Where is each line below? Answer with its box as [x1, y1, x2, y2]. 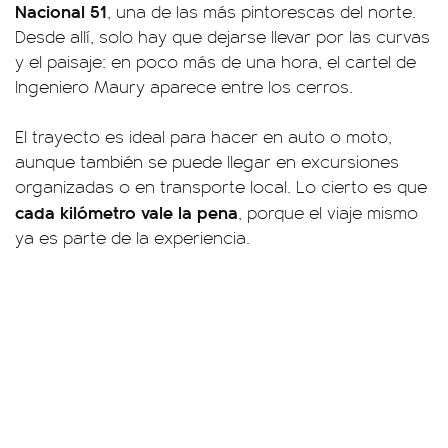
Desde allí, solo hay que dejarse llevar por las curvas [15, 24, 430, 48]
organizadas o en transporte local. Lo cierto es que [15, 174, 427, 198]
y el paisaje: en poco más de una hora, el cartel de [15, 49, 416, 73]
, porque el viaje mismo [238, 200, 418, 224]
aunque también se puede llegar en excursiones [15, 149, 399, 173]
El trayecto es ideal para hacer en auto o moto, [15, 124, 392, 148]
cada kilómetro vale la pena [15, 199, 238, 224]
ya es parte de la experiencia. [15, 225, 250, 249]
